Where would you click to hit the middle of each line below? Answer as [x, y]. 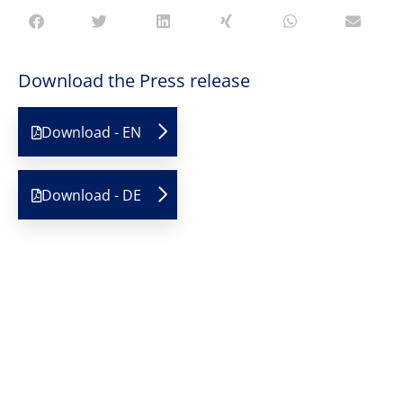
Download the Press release [134, 81]
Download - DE [91, 195]
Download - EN [91, 132]
